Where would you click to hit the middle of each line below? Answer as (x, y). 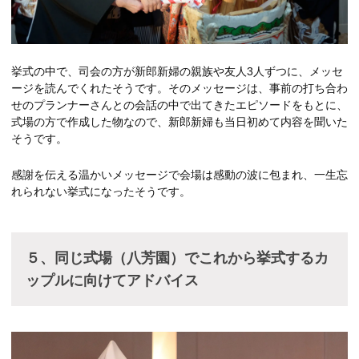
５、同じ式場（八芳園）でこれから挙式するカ (177, 258)
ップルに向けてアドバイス (112, 280)
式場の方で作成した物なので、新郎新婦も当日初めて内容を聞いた (179, 121)
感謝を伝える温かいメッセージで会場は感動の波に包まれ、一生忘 (179, 174)
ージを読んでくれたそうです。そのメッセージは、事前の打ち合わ (179, 88)
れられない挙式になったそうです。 (101, 191)
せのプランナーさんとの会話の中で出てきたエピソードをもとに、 (179, 105)
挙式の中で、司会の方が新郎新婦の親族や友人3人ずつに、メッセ (177, 71)
